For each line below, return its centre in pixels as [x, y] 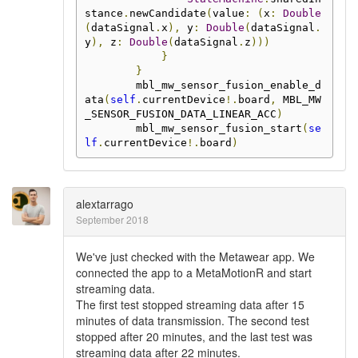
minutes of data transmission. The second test [193, 320]
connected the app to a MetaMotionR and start [194, 272]
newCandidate [167, 13]
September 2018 [112, 219]
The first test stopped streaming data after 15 [190, 304]
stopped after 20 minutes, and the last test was [194, 336]
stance [103, 13]
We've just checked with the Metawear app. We [195, 257]
